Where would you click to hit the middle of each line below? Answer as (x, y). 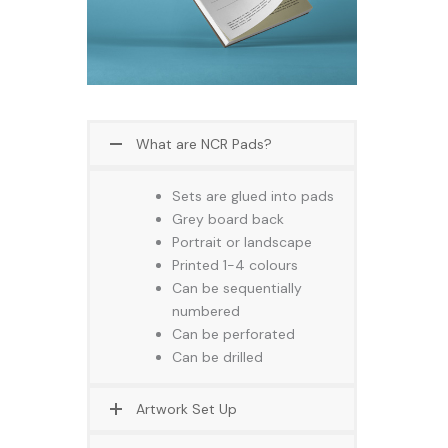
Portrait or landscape (242, 241)
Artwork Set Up (186, 408)
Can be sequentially (237, 287)
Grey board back (228, 218)
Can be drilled (217, 356)
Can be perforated (233, 333)
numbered (206, 310)
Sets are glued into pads (253, 195)
